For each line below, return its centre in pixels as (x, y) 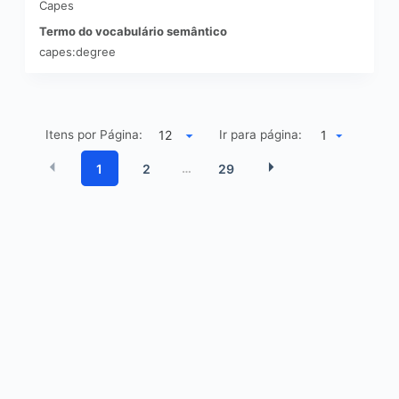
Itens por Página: (94, 134)
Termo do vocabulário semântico (133, 32)
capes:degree (77, 51)
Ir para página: (261, 134)
